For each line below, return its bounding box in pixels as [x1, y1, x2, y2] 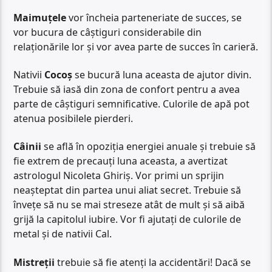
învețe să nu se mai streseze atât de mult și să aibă [13, 198, 245, 212]
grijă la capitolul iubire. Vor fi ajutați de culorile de [13, 212, 242, 226]
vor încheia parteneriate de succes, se [66, 10, 242, 24]
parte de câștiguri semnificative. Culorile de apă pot [13, 97, 250, 111]
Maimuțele [13, 10, 67, 24]
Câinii [13, 140, 42, 154]
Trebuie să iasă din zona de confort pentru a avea [13, 83, 240, 97]
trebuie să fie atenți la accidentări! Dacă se [55, 255, 251, 269]
